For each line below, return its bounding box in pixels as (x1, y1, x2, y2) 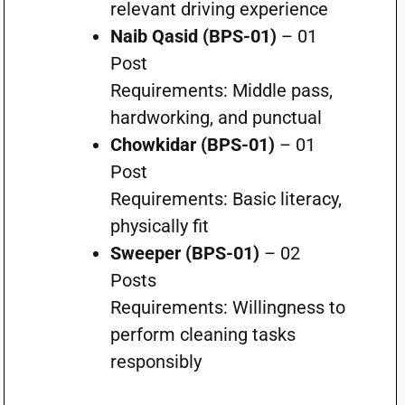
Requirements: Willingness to (109, 296, 345, 318)
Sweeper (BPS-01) (109, 241, 259, 264)
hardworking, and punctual (109, 106, 322, 128)
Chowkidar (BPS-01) (109, 133, 275, 155)
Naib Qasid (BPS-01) (109, 24, 277, 47)
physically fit (109, 214, 209, 237)
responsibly (109, 350, 202, 372)
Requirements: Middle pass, (109, 79, 333, 101)
